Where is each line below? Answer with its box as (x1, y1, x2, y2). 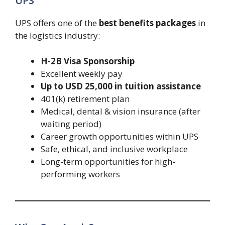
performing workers (41, 168, 120, 180)
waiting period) (41, 118, 101, 130)
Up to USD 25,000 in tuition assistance (41, 80, 201, 92)
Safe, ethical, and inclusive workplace (41, 143, 188, 155)
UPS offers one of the (15, 17, 99, 29)
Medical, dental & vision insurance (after (41, 105, 200, 117)
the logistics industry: (15, 30, 100, 42)
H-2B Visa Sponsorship (41, 55, 135, 67)
